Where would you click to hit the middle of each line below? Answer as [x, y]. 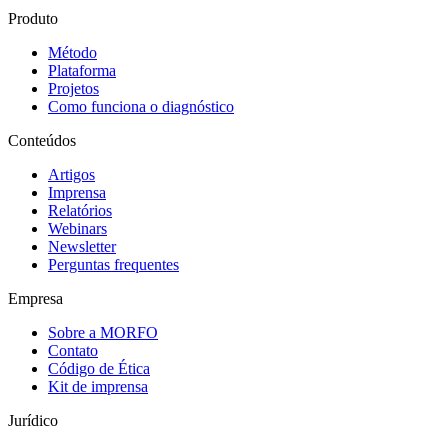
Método [72, 52]
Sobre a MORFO [103, 332]
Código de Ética [99, 368]
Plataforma [82, 70]
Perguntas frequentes [113, 264]
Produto [33, 18]
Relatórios [80, 210]
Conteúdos [42, 140]
